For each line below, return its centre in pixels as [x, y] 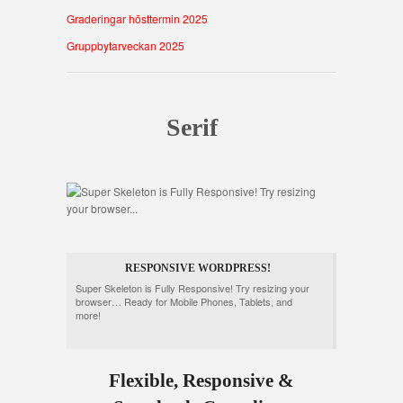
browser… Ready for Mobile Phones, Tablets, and [184, 301]
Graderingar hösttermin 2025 [137, 18]
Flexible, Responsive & [201, 381]
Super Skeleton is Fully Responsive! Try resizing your [193, 288]
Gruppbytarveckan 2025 [125, 45]
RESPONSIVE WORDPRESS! [197, 268]
